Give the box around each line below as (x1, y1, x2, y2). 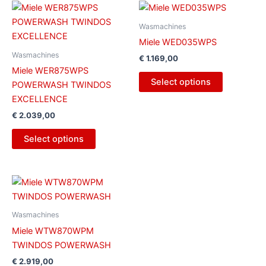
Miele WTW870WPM (12, 225, 94, 236)
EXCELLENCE (12, 93, 68, 104)
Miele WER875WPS (12, 65, 88, 76)
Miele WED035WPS (139, 36, 217, 47)
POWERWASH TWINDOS (12, 79, 111, 90)
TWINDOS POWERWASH (12, 239, 111, 251)
